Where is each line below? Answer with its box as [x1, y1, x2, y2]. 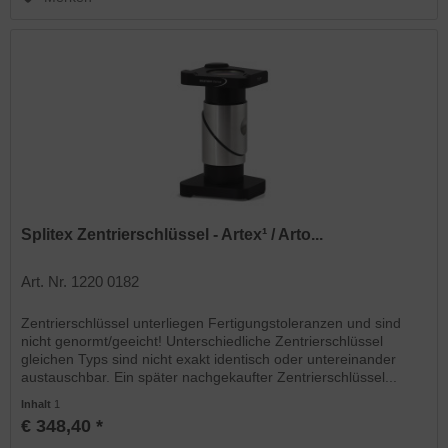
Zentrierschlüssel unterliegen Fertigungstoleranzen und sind [21, 315, 402, 332]
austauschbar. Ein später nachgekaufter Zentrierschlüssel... [21, 369, 398, 386]
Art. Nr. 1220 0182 [21, 273, 140, 291]
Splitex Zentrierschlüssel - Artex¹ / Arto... [21, 226, 324, 244]
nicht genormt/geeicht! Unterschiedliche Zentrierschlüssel [21, 333, 384, 350]
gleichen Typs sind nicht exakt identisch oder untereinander [21, 351, 397, 368]
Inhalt [21, 398, 55, 411]
